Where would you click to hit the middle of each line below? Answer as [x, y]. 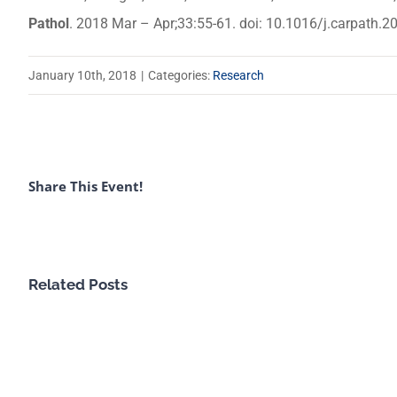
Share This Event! [86, 186]
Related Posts [78, 284]
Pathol [49, 24]
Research [238, 76]
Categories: [180, 76]
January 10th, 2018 [82, 76]
